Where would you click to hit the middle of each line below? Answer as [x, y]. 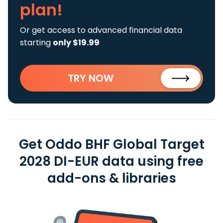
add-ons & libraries [111, 178]
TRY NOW [91, 78]
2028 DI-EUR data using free [111, 161]
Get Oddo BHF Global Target [111, 144]
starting [36, 43]
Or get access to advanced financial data [101, 30]
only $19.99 [76, 43]
